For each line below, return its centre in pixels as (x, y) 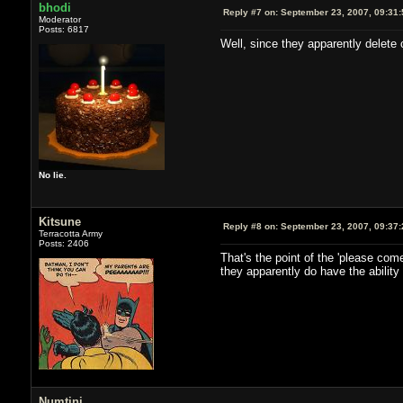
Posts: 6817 (63, 29)
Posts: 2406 (63, 243)
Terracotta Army (70, 233)
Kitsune (59, 221)
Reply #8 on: (250, 226)
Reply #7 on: (250, 12)
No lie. (52, 175)
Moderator (59, 19)
